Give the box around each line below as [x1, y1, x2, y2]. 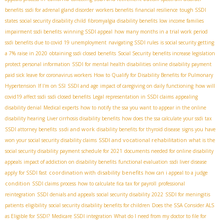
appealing [176, 93, 198, 101]
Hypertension [5, 82, 36, 90]
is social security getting [160, 39, 214, 46]
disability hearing [5, 115, 45, 122]
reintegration [5, 191, 35, 198]
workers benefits [96, 6, 133, 14]
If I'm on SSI [38, 82, 66, 90]
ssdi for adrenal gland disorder [25, 6, 94, 14]
